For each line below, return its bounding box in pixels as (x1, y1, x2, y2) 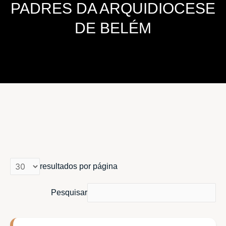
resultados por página (40, 162, 118, 171)
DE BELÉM (75, 20, 151, 37)
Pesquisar (51, 188, 87, 197)
